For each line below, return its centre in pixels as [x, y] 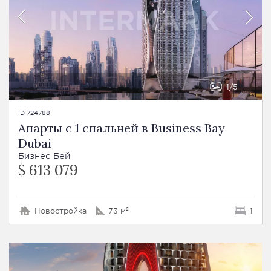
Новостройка [60, 211]
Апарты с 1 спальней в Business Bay [122, 128]
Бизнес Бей [44, 156]
